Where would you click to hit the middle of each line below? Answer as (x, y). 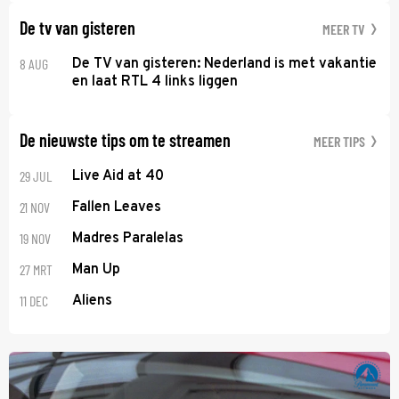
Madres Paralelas (128, 238)
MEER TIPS (341, 141)
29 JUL (36, 175)
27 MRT (36, 269)
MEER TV (345, 28)
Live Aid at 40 (118, 176)
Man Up (97, 269)
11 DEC (34, 300)
